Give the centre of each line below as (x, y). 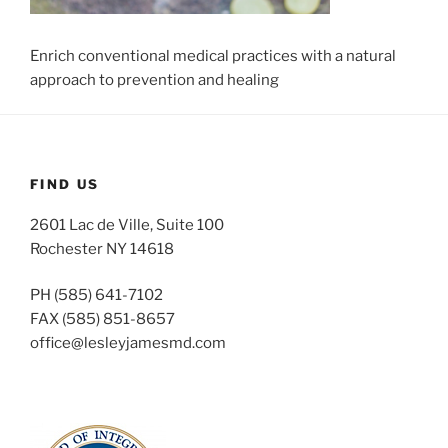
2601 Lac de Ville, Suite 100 (127, 224)
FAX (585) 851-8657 (102, 319)
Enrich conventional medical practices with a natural (213, 55)
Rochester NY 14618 (102, 248)
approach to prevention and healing (154, 79)
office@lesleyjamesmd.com (128, 343)
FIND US (65, 184)
